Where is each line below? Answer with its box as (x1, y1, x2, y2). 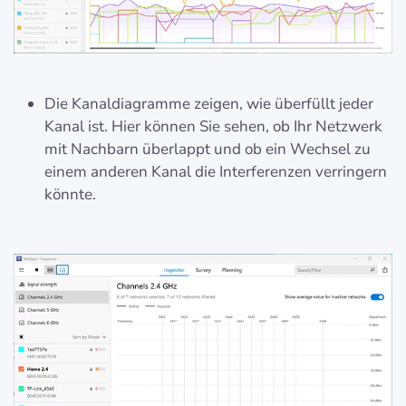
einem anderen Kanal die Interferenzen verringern (44, 161, 387, 183)
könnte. (44, 184, 96, 206)
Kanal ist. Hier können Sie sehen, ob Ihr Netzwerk (44, 116, 382, 138)
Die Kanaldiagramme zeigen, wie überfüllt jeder (44, 93, 373, 115)
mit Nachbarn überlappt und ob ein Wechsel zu (44, 139, 371, 160)
